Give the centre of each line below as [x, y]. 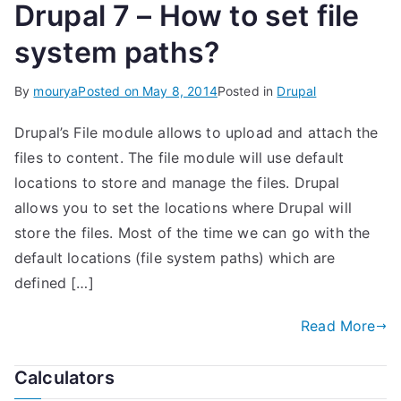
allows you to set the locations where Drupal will [183, 208]
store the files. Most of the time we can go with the [192, 233]
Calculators [64, 378]
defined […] [54, 283]
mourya [56, 91]
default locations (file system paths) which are [175, 258]
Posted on [111, 91]
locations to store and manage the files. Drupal [177, 183]
